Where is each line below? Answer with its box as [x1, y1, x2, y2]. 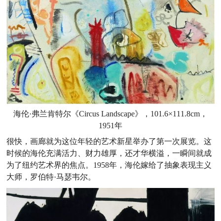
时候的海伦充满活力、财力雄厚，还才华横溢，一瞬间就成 [6, 149, 212, 158]
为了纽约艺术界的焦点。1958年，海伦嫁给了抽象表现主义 [6, 161, 212, 170]
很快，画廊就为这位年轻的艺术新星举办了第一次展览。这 [6, 137, 212, 146]
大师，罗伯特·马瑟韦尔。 [6, 173, 96, 182]
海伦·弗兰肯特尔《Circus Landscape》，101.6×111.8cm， [13, 110, 208, 118]
